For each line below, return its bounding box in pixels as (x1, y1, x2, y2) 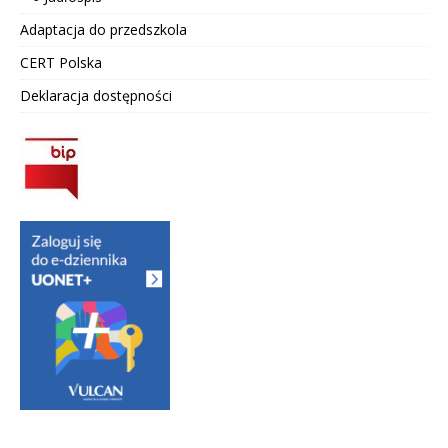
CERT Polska (20, 52, 102, 72)
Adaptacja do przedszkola (20, 19, 187, 39)
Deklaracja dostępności (20, 85, 172, 105)
